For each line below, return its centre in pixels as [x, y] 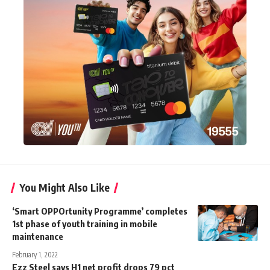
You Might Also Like [64, 187]
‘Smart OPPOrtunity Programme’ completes [100, 211]
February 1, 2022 [35, 254]
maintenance [38, 236]
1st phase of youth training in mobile [85, 223]
